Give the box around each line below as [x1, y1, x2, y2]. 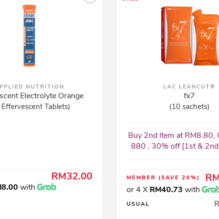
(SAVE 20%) [158, 174, 200, 181]
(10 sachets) [169, 102, 210, 111]
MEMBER [126, 174, 158, 181]
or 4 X [126, 184, 150, 195]
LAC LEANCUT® [163, 83, 216, 90]
